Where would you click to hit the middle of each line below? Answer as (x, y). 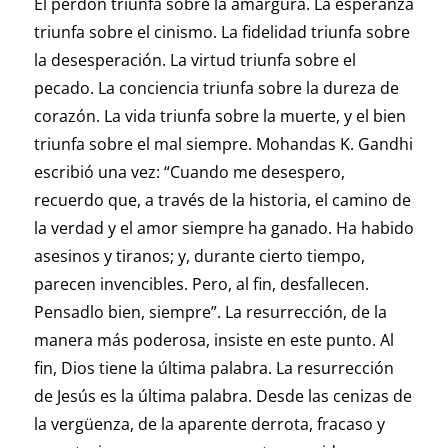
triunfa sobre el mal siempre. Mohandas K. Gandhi (223, 144)
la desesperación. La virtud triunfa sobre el (194, 60)
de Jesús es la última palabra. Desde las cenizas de (222, 396)
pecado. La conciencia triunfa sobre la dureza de (216, 88)
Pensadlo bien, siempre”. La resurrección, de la (210, 312)
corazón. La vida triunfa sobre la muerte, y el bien (219, 116)
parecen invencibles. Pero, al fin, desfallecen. (201, 284)
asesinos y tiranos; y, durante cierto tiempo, (199, 256)
